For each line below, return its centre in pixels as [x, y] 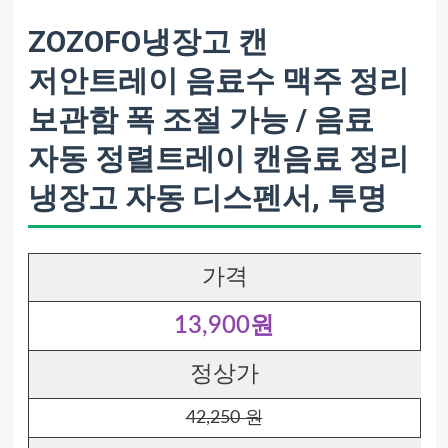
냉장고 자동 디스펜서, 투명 [207, 197]
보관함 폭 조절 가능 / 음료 [200, 119]
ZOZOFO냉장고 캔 [147, 41]
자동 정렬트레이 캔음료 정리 [218, 158]
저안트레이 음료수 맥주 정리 [218, 80]
